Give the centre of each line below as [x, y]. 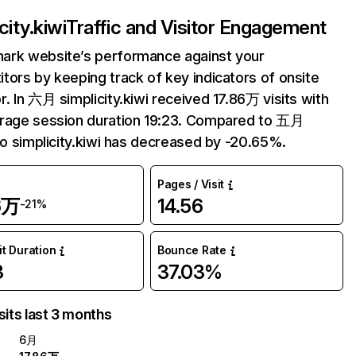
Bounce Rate [192, 250]
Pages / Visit [191, 184]
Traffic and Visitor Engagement [196, 27]
